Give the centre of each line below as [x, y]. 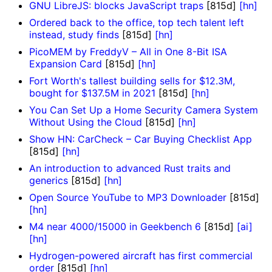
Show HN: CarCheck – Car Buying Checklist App [141, 139]
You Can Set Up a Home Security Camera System [144, 110]
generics [49, 181]
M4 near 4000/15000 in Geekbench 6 [115, 227]
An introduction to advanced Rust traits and [130, 168]
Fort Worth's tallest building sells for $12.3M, [132, 81]
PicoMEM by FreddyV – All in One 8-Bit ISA [128, 52]
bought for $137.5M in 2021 [92, 93]
